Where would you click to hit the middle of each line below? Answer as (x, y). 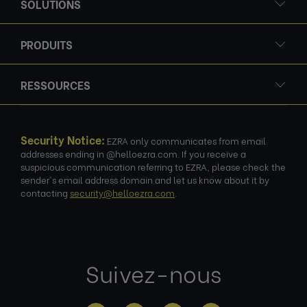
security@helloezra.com (122, 192)
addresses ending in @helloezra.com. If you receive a (133, 153)
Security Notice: (63, 139)
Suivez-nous (153, 273)
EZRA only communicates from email (185, 140)
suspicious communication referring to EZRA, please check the (153, 166)
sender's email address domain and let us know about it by (145, 179)
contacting (45, 192)
